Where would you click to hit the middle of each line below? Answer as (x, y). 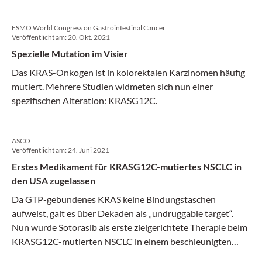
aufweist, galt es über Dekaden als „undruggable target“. (123, 213)
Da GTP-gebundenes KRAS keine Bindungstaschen (114, 199)
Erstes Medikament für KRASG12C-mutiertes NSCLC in (127, 166)
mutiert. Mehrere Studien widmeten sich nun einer (112, 86)
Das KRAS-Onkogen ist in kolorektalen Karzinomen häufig (128, 72)
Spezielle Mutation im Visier (70, 54)
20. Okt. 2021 (89, 37)
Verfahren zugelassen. (56, 255)
